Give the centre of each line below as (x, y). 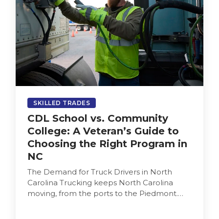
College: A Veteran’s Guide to (103, 131)
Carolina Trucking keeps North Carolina (100, 182)
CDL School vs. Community (98, 118)
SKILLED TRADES (62, 103)
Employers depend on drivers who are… (101, 204)
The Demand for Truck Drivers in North (100, 172)
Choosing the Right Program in (107, 143)
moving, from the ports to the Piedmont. (103, 193)
